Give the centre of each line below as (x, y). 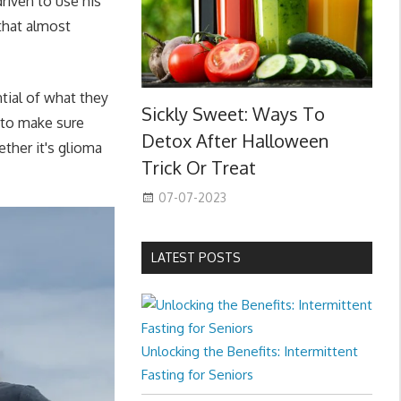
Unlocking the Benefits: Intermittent (249, 352)
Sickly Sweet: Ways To (233, 114)
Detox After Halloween (235, 141)
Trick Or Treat (198, 168)
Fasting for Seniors (197, 375)
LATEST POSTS (196, 258)
